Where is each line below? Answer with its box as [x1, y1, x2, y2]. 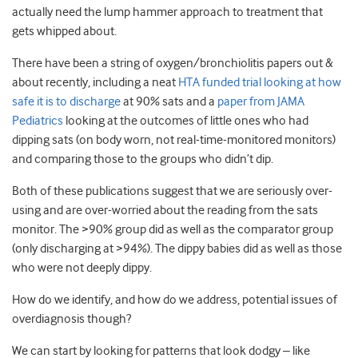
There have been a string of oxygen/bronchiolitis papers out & [12, 56, 333, 71]
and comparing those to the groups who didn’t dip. [12, 152, 273, 167]
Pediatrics [12, 113, 63, 129]
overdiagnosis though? [12, 312, 131, 327]
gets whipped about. [12, 24, 117, 39]
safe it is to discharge [12, 94, 123, 109]
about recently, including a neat [12, 75, 178, 90]
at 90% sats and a [123, 94, 215, 109]
